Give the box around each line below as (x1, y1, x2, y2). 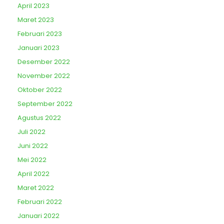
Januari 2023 (17, 43, 59, 53)
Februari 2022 (17, 197, 62, 207)
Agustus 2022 (17, 113, 61, 123)
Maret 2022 (17, 183, 54, 193)
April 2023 (17, 1, 49, 11)
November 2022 (17, 71, 70, 81)
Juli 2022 (17, 127, 45, 137)
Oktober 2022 (17, 85, 62, 95)
